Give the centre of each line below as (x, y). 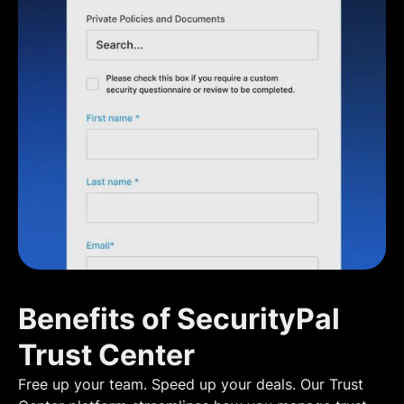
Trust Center (106, 355)
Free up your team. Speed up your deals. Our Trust (191, 385)
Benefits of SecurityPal (179, 319)
